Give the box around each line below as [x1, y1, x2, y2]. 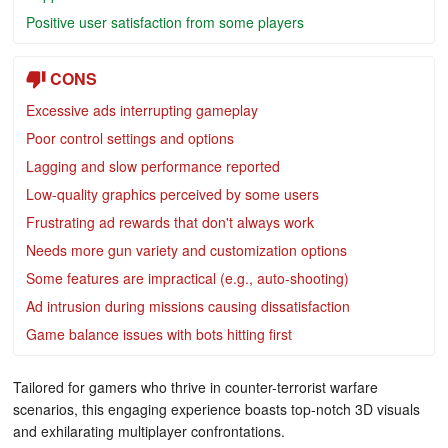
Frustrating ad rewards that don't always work [26, 212, 314, 232]
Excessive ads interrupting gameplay [26, 100, 258, 120]
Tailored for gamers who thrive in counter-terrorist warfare [13, 377, 378, 397]
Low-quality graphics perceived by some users [26, 184, 319, 204]
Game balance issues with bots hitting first [26, 324, 292, 344]
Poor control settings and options [26, 128, 234, 148]
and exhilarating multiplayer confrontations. [13, 421, 285, 441]
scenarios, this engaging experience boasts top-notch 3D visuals [13, 399, 420, 419]
